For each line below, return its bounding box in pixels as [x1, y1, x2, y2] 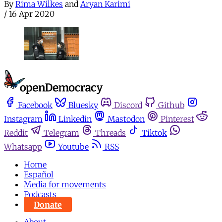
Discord [114, 100, 142, 111]
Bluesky [68, 100, 98, 111]
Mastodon [108, 114, 145, 124]
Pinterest [161, 114, 194, 124]
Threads [95, 128, 126, 138]
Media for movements [24, 179, 106, 190]
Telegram [44, 128, 79, 138]
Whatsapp [4, 142, 42, 152]
